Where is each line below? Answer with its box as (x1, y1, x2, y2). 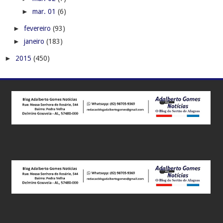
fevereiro (23, 24, 53, 32)
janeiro (23, 37, 46, 46)
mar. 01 (32, 7, 58, 16)
